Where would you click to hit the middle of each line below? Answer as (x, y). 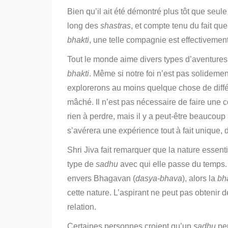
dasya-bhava (159, 178)
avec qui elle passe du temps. (173, 164)
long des (84, 26)
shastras (116, 26)
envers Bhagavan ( (101, 178)
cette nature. (89, 193)
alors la (203, 178)
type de (81, 164)
